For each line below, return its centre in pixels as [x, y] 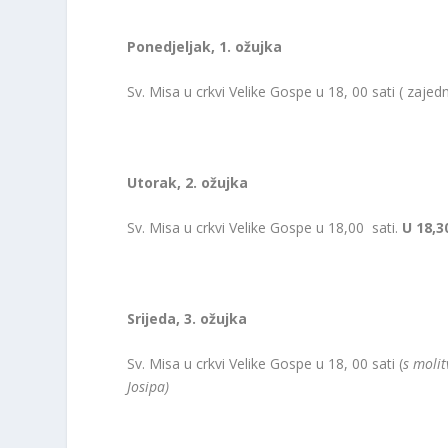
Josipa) [148, 387]
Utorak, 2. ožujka [188, 182]
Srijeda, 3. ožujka [187, 318]
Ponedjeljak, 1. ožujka [205, 46]
